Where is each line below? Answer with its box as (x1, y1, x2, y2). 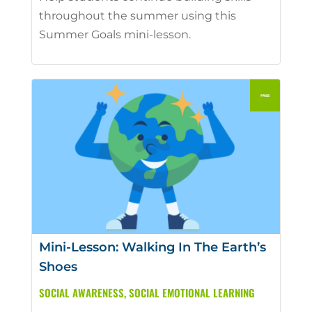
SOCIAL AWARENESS (38, 285, 124, 301)
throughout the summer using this (38, 8, 236, 22)
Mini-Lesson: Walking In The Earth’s (38, 240, 266, 256)
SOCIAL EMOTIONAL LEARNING (128, 285, 255, 301)
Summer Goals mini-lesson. (38, 27, 191, 41)
